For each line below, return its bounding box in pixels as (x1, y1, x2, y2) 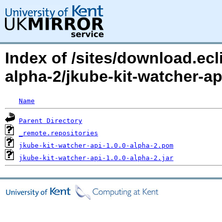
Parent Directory (19, 117, 82, 124)
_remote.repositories (19, 129, 98, 137)
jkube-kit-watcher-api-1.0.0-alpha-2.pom (19, 142, 173, 149)
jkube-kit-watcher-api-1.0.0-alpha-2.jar (19, 154, 173, 162)
